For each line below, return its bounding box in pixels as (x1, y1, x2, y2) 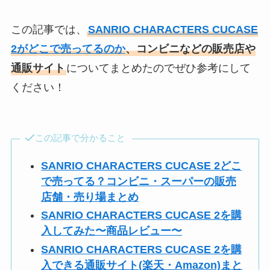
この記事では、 (10, 24, 87, 36)
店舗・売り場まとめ (41, 190, 139, 203)
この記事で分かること (34, 132, 125, 143)
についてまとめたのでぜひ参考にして (66, 62, 251, 75)
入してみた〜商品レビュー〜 (41, 225, 183, 237)
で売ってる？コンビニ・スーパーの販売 (41, 175, 237, 187)
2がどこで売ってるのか (10, 43, 125, 55)
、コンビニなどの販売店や (125, 43, 256, 55)
